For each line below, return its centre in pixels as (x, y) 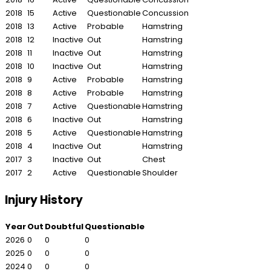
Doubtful (64, 226)
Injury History (44, 200)
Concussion (165, 13)
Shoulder (160, 173)
